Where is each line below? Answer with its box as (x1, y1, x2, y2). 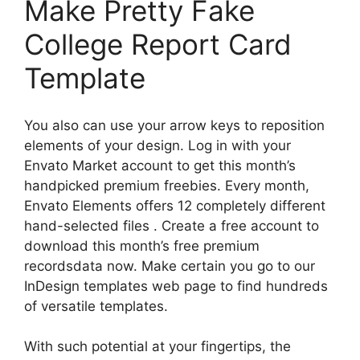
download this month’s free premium (24, 237, 260, 254)
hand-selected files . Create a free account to (24, 217, 319, 234)
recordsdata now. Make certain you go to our (24, 257, 315, 274)
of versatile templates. (24, 297, 168, 314)
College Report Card (24, 27, 292, 61)
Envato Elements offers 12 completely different (24, 197, 325, 214)
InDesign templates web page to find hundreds (24, 277, 328, 294)
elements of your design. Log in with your (24, 137, 291, 153)
